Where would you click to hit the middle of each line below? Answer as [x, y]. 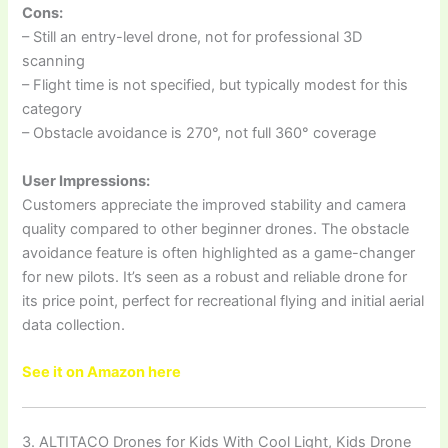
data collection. [74, 324]
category [52, 109]
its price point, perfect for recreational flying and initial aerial [223, 300]
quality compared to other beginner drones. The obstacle [216, 228]
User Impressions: [86, 180]
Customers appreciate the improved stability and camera [214, 204]
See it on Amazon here [102, 371]
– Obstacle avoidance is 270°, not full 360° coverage [199, 133]
